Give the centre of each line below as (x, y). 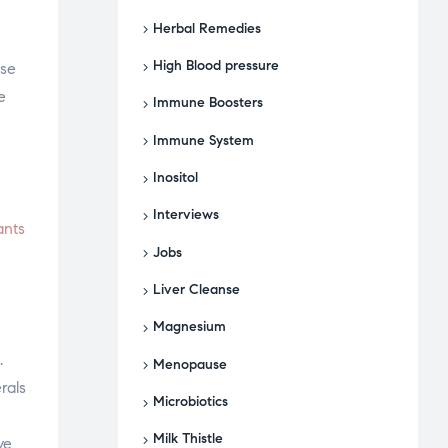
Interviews (186, 215)
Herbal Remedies (207, 28)
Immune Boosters (208, 103)
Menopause (190, 364)
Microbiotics (190, 402)
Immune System (203, 140)
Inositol (175, 177)
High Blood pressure (216, 65)
